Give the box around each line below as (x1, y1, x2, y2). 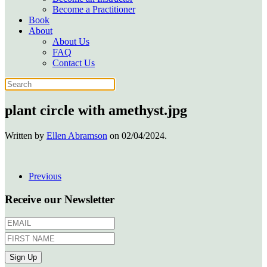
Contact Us (52, 58, 95, 68)
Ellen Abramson (46, 130, 107, 141)
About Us (52, 36, 89, 46)
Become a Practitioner (52, 4, 135, 14)
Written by (5, 130, 46, 141)
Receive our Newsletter (5, 193, 114, 206)
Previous (29, 170, 61, 181)
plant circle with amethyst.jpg (5, 102, 187, 118)
